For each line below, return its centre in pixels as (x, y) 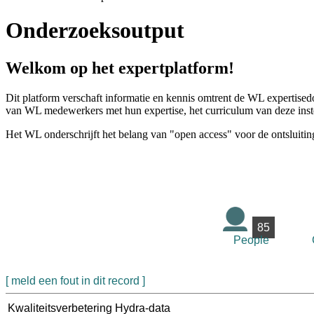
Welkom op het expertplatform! (120, 68)
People (251, 240)
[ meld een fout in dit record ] (75, 280)
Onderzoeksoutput (95, 30)
